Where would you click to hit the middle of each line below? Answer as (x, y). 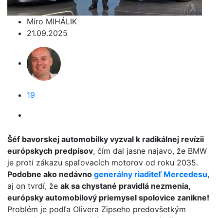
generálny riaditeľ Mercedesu (151, 174)
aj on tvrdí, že (34, 186)
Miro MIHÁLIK (52, 21)
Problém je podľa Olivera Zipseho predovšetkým (97, 209)
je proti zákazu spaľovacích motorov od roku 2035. (103, 163)
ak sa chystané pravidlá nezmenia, (125, 186)
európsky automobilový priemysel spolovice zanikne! (108, 198)
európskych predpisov (50, 151)
